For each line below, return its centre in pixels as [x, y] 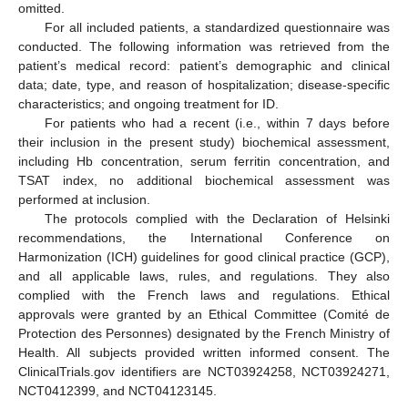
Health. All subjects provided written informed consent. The [204, 352]
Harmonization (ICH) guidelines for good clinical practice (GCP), [204, 257]
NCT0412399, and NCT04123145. [117, 391]
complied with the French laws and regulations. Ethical [204, 295]
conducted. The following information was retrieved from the [204, 46]
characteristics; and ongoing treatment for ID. [148, 104]
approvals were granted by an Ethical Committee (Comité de [204, 314]
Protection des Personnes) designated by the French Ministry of [204, 333]
